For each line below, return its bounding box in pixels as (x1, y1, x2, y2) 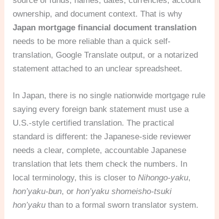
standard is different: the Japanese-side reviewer (13, 132, 192, 142)
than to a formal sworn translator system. (45, 200, 199, 210)
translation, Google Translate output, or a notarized (13, 50, 198, 60)
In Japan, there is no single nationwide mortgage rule (13, 91, 206, 101)
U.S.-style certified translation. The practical (13, 118, 175, 128)
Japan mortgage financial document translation (13, 23, 197, 32)
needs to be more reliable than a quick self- (13, 37, 171, 46)
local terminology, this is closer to (13, 173, 138, 183)
